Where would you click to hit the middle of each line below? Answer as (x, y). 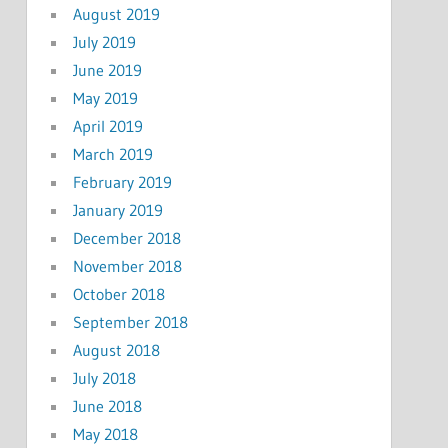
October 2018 (118, 293)
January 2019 (117, 209)
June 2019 (107, 69)
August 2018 (116, 349)
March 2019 (112, 153)
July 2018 (104, 377)
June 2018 (107, 405)
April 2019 (107, 125)
